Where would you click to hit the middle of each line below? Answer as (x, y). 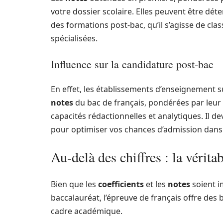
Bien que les (74, 184)
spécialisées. (74, 38)
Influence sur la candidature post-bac (132, 64)
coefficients (121, 184)
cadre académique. (87, 211)
